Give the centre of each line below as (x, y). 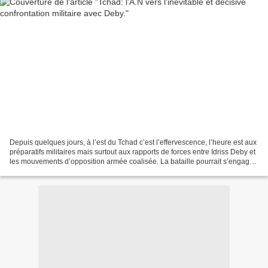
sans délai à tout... (39, 171)
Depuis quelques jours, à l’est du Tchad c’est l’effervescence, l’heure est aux (133, 142)
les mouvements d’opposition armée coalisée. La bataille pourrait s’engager (133, 161)
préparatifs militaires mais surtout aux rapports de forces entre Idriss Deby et (133, 152)
